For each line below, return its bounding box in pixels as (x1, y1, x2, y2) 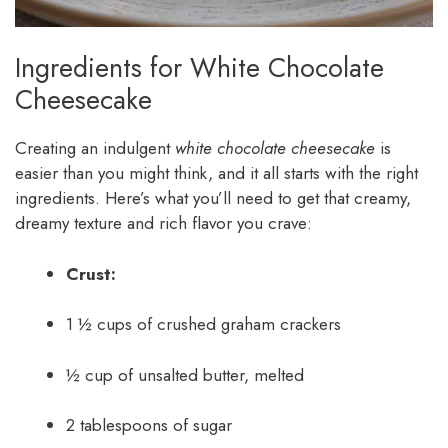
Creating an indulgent (15, 136, 175, 161)
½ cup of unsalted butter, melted (66, 362, 304, 387)
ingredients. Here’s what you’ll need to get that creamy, (15, 186, 411, 211)
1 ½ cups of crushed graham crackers (66, 312, 341, 337)
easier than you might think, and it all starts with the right (15, 161, 418, 186)
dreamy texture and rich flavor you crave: (15, 211, 312, 236)
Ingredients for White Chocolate (15, 48, 384, 88)
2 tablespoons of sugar (66, 413, 232, 438)
